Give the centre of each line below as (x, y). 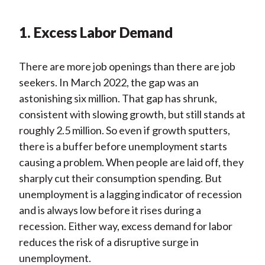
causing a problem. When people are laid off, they (131, 162)
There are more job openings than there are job (127, 67)
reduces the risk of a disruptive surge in (109, 242)
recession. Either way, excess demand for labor (125, 226)
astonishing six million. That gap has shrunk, (118, 98)
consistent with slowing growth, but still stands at (132, 114)
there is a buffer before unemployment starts (123, 146)
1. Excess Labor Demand (96, 33)
